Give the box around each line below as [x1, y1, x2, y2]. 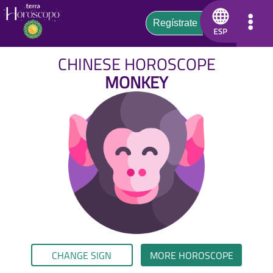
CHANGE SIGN [52, 247, 112, 263]
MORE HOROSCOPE [149, 247, 233, 263]
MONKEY [105, 70, 168, 95]
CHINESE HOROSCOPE [57, 52, 216, 77]
